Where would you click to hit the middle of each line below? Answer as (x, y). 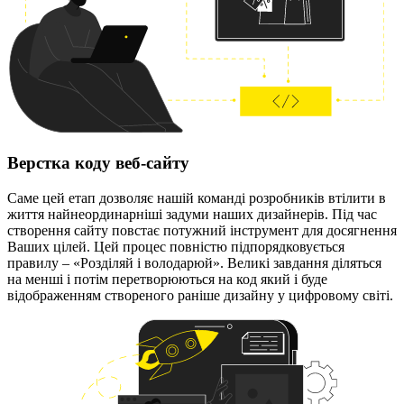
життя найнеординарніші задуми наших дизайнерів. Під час (192, 214)
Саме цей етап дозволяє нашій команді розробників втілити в (197, 197)
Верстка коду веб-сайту (98, 162)
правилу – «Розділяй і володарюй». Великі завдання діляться (194, 262)
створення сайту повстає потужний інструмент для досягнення (202, 230)
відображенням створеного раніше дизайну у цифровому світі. (200, 295)
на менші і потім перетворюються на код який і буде (167, 279)
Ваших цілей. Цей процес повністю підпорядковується (176, 246)
